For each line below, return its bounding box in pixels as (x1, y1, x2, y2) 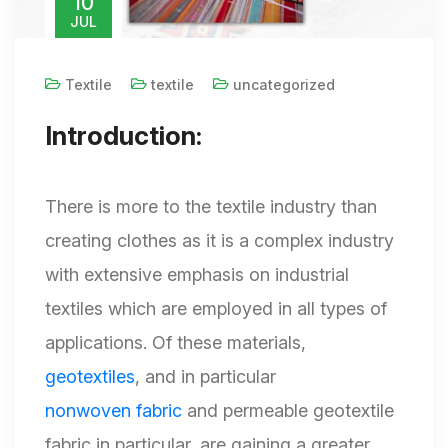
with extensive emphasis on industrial (45, 264, 349, 286)
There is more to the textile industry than (45, 196, 377, 218)
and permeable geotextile (182, 400, 394, 422)
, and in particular (135, 366, 276, 388)
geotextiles (45, 366, 135, 388)
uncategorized (233, 76, 335, 94)
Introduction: (45, 120, 202, 152)
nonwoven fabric (45, 400, 182, 422)
